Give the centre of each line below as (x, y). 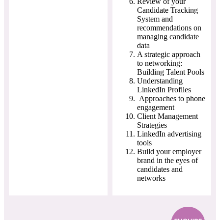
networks (151, 178)
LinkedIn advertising (169, 134)
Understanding (160, 81)
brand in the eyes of (167, 160)
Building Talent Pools (171, 72)
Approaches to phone (171, 98)
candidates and (160, 169)
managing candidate (168, 36)
